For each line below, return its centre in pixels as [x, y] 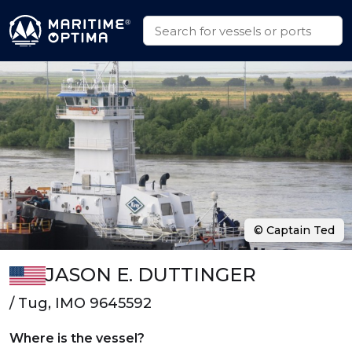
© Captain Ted [294, 230]
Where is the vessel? [77, 338]
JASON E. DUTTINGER [150, 275]
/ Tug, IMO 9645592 [81, 303]
